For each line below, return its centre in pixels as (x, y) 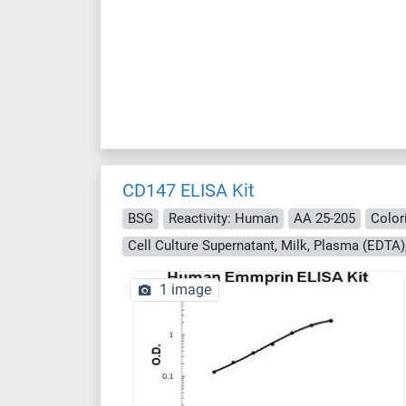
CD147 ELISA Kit (188, 190)
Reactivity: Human (223, 218)
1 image (185, 290)
